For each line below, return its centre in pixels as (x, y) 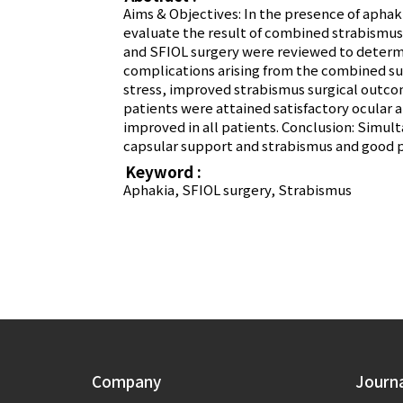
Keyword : (163, 172)
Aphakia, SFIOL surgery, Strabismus (237, 190)
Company (126, 381)
